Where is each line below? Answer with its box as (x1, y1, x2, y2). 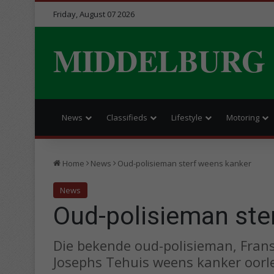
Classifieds (106, 111, 147, 123)
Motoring (226, 111, 259, 123)
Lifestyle (171, 111, 202, 123)
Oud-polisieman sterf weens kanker (117, 157, 251, 169)
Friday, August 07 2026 (53, 9, 135, 20)
